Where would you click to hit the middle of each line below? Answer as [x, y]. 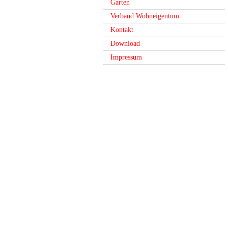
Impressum [126, 57]
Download [125, 44]
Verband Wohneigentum [145, 16]
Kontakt [122, 30]
